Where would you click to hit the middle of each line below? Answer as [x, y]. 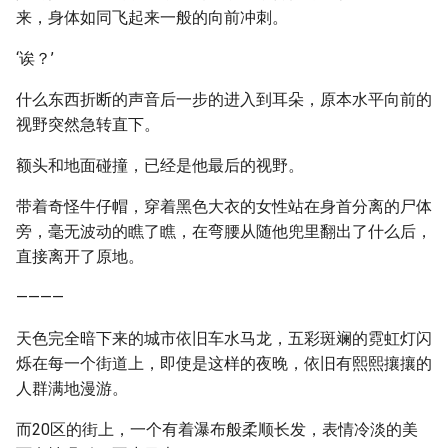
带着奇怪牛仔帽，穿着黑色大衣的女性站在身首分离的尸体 [224, 206]
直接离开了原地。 [80, 256]
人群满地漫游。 [72, 388]
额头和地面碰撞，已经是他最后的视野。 [160, 165]
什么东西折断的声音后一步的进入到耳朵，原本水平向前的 [224, 99]
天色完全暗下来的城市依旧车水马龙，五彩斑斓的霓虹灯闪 [224, 338]
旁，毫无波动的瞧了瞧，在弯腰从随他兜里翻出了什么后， [224, 231]
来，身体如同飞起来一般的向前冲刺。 [152, 17]
